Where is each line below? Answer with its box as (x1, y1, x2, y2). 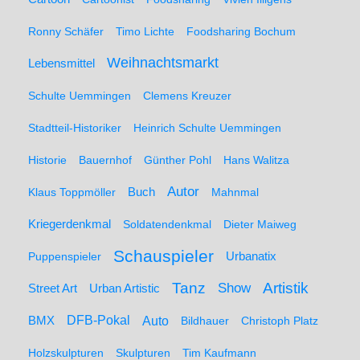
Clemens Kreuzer (143, 89, 231, 102)
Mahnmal (211, 186, 259, 198)
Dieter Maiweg (223, 218, 297, 231)
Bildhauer (181, 314, 229, 327)
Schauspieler (113, 247, 214, 265)
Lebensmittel (28, 57, 95, 70)
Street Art (28, 282, 77, 295)
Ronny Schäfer (28, 25, 104, 38)
